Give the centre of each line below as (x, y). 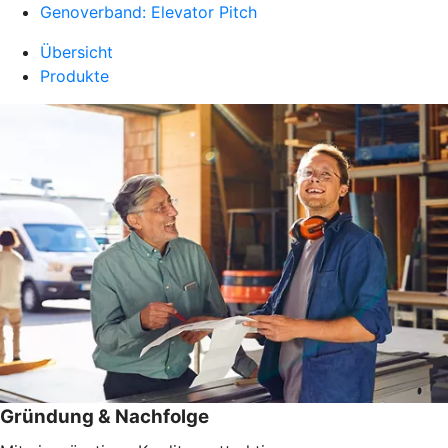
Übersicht (76, 52)
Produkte (74, 76)
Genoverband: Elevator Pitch (148, 12)
